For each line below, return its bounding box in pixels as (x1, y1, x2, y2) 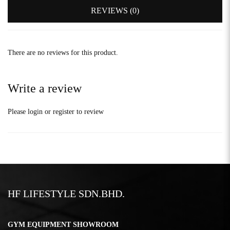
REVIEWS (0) (91, 6, 139, 15)
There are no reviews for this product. (8, 48, 118, 56)
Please (8, 107, 28, 116)
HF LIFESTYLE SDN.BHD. (8, 187, 125, 199)
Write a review (8, 81, 82, 95)
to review (74, 107, 104, 116)
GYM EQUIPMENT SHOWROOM (8, 220, 119, 228)
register (53, 107, 74, 116)
